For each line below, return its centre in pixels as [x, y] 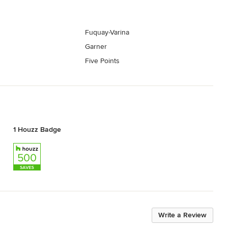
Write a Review [182, 215]
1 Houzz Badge [37, 129]
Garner [96, 47]
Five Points [103, 61]
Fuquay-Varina [108, 33]
